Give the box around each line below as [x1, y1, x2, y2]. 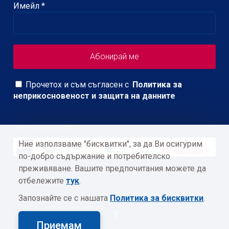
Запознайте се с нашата [18, 193, 110, 203]
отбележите [18, 176, 66, 186]
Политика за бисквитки [110, 193, 204, 203]
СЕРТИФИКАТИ [13, 123, 70, 133]
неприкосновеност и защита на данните [13, 90, 176, 101]
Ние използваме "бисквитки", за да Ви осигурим [18, 139, 203, 149]
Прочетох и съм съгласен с [24, 79, 129, 89]
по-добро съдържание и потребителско [18, 151, 171, 161]
